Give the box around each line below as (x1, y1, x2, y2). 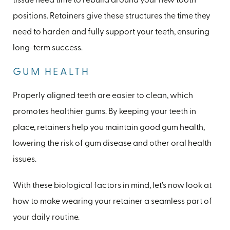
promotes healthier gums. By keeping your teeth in (13, 107, 196, 116)
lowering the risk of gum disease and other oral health (13, 139, 212, 148)
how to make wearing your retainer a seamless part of (13, 197, 212, 206)
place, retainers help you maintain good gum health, (13, 123, 205, 132)
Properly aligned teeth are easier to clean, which (13, 91, 193, 100)
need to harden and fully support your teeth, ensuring (13, 28, 209, 36)
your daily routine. (13, 213, 80, 222)
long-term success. (13, 44, 83, 52)
